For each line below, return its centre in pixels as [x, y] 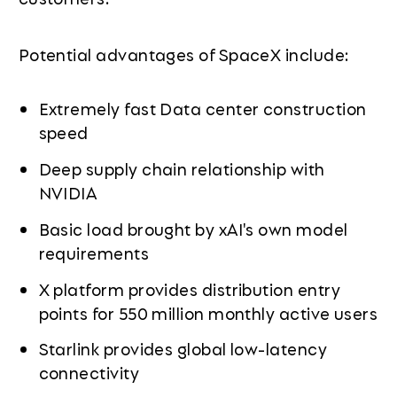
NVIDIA [68, 193]
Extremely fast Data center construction [202, 109]
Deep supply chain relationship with [182, 169]
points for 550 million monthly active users [208, 312]
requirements [94, 252]
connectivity [89, 373]
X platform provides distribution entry [189, 288]
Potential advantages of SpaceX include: [183, 54]
